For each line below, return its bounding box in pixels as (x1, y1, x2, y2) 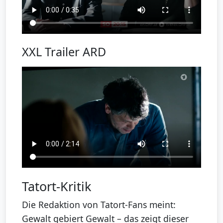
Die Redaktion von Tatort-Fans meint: (22, 198, 176, 211)
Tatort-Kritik (22, 177, 91, 195)
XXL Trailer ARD (22, 44, 106, 60)
